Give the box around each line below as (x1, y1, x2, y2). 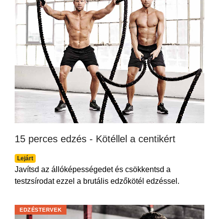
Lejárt (17, 154, 33, 162)
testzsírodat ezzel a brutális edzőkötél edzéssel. (15, 176, 179, 185)
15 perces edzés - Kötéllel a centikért (15, 133, 175, 144)
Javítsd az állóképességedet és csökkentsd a (15, 165, 171, 174)
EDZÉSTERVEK (20, 206, 62, 213)
